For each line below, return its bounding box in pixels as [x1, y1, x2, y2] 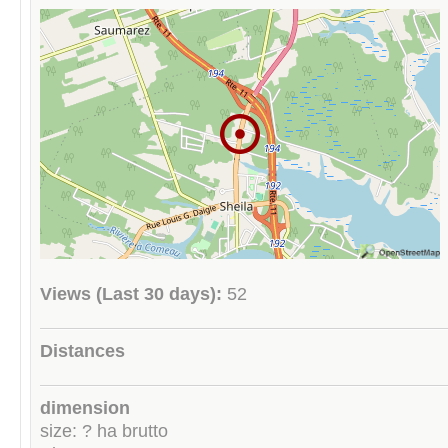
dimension [40, 397, 130, 418]
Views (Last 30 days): [40, 284, 222, 305]
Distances [40, 340, 125, 361]
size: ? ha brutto [40, 420, 168, 441]
